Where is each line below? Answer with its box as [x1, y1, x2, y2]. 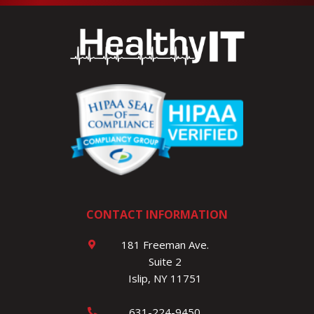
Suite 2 [148, 254, 182, 269]
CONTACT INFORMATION [86, 207, 228, 223]
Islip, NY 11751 [128, 271, 202, 286]
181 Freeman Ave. [121, 238, 209, 252]
